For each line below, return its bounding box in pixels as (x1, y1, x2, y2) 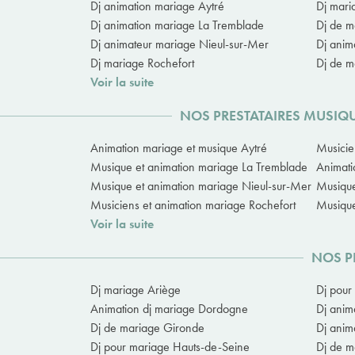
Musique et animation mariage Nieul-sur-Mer (90, 177, 311, 195)
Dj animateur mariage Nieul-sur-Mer (90, 36, 269, 53)
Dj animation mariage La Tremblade (90, 17, 264, 34)
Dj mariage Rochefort (90, 55, 194, 72)
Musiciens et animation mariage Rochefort (90, 197, 296, 214)
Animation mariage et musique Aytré (90, 139, 267, 157)
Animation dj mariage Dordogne (90, 300, 248, 318)
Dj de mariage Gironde (90, 319, 204, 337)
